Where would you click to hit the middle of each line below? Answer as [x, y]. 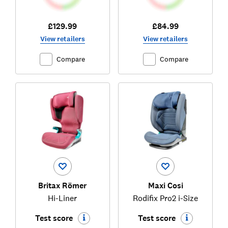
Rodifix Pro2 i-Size [166, 198]
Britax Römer [63, 185]
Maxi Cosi [165, 185]
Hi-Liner [63, 198]
